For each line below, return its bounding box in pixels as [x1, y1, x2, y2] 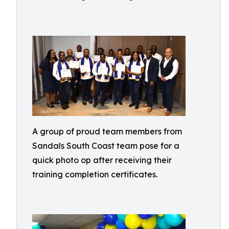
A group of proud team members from [32, 126, 182, 136]
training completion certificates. [32, 169, 157, 179]
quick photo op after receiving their [32, 155, 172, 165]
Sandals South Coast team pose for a [32, 141, 179, 151]
